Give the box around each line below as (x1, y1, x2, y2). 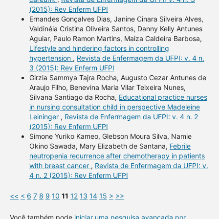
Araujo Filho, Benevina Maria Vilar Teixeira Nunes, (29, 83, 186, 92)
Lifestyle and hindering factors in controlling (29, 44, 169, 53)
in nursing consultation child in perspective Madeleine (29, 103, 200, 111)
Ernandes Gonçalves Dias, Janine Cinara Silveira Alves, (29, 15, 203, 23)
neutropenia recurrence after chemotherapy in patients (29, 152, 205, 160)
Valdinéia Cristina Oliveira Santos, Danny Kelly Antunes (29, 24, 202, 33)
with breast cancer (29, 161, 91, 170)
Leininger (29, 112, 61, 121)
